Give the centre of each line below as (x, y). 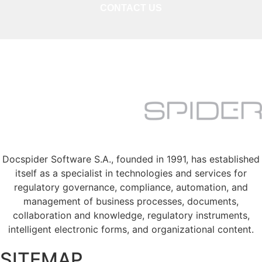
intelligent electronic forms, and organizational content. (131, 229)
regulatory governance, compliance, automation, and (131, 187)
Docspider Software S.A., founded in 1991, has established (131, 159)
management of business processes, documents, (131, 201)
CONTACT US (131, 8)
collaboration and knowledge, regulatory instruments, (131, 215)
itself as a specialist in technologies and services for (131, 173)
